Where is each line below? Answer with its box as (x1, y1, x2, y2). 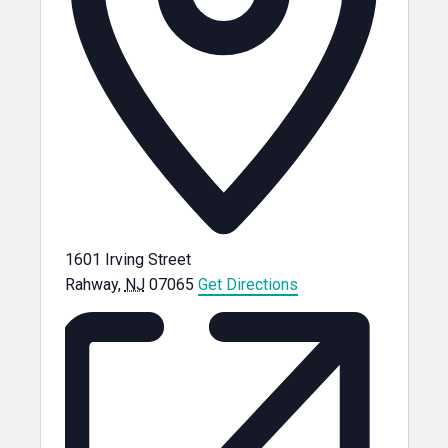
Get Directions (197, 274, 298, 294)
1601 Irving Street (64, 249, 191, 269)
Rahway (64, 274, 118, 294)
